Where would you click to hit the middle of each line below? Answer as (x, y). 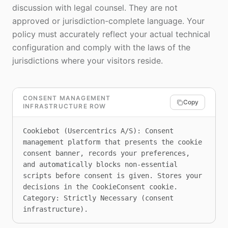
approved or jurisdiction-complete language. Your (108, 21)
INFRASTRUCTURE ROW (65, 106)
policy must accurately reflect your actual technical (111, 34)
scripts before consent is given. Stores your (112, 176)
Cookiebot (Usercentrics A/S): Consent (98, 131)
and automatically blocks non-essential (100, 164)
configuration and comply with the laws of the (101, 47)
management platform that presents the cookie (112, 142)
